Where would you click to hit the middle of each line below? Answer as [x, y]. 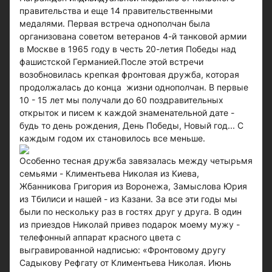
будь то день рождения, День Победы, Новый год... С [131, 125]
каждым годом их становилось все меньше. [112, 138]
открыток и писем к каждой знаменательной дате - [127, 112]
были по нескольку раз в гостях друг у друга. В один [131, 211]
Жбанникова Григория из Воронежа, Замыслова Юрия [133, 186]
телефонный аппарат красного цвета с [100, 237]
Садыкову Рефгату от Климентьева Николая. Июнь [125, 262]
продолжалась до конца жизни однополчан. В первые [134, 87]
